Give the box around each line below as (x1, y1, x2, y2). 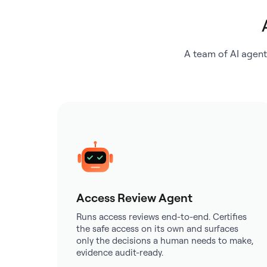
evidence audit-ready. (76, 247, 163, 258)
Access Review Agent (76, 190, 193, 205)
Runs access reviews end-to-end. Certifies (76, 211, 247, 222)
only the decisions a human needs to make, (76, 235, 253, 246)
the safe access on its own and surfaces (76, 223, 238, 234)
